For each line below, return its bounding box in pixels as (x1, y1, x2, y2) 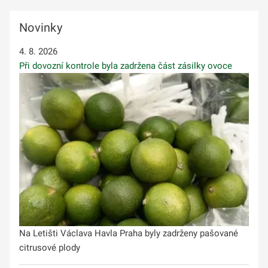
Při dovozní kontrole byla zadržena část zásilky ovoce (19, 60, 232, 71)
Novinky (19, 20, 62, 35)
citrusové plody (19, 242, 80, 253)
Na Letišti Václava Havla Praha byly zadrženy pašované (19, 227, 238, 239)
